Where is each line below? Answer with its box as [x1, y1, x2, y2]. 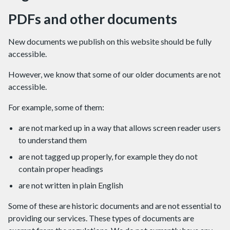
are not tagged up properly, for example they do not [18, 151, 198, 161]
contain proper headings [18, 164, 103, 174]
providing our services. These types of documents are [8, 213, 194, 223]
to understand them [18, 135, 87, 145]
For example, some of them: [8, 102, 104, 112]
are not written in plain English [18, 180, 123, 190]
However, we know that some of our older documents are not [8, 69, 221, 79]
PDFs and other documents [8, 10, 177, 27]
